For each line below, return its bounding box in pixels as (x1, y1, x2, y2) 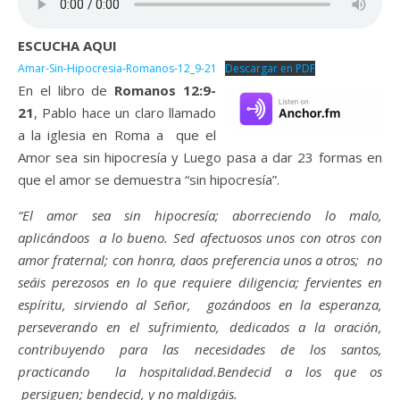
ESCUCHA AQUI (18, 37, 117, 54)
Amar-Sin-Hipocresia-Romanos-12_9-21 (18, 61, 217, 76)
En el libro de (26, 81, 115, 99)
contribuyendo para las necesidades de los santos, (18, 340, 382, 358)
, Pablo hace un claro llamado (34, 104, 216, 121)
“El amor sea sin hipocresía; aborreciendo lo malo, (18, 206, 382, 224)
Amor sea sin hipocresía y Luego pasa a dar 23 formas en (18, 148, 382, 166)
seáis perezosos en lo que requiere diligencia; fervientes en (18, 273, 382, 291)
